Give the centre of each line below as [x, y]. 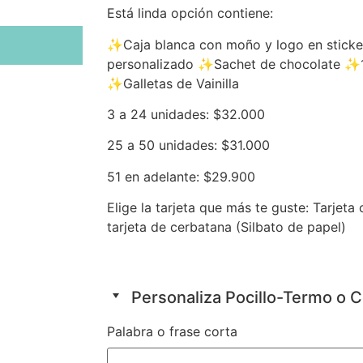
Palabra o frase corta [172, 331]
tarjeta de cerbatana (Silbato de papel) [226, 227]
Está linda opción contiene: [190, 13]
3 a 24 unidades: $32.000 [186, 115]
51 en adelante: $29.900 [181, 176]
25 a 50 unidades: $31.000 [188, 145]
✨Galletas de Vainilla [173, 83]
